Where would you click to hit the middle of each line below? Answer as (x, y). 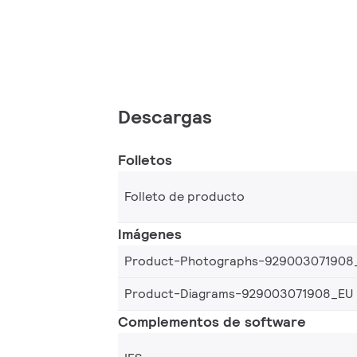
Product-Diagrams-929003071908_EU (239, 293)
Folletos (145, 159)
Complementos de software (212, 321)
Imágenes (150, 233)
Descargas (165, 116)
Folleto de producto (184, 196)
